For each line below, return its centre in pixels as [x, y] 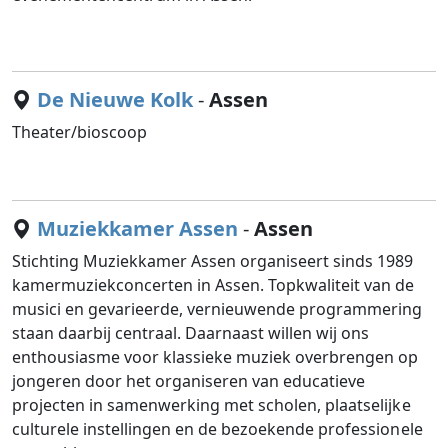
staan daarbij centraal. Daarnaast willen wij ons [191, 333]
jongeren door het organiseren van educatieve [189, 381]
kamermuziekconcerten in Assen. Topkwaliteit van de [213, 285]
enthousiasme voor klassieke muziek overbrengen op [215, 357]
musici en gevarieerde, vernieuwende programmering [217, 309]
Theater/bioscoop [80, 132]
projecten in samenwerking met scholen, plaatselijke [211, 405]
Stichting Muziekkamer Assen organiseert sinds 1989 [213, 261]
